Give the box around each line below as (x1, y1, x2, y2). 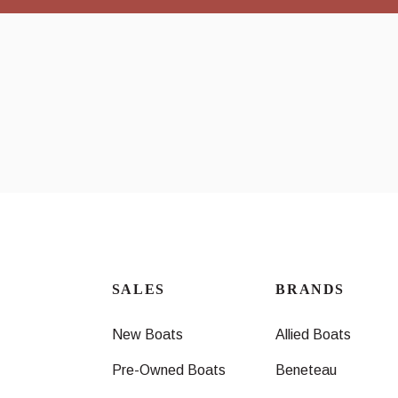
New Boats (111, 326, 183, 342)
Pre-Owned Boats (111, 362, 226, 378)
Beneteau (275, 362, 338, 378)
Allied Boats (275, 326, 352, 342)
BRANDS (275, 281, 345, 297)
